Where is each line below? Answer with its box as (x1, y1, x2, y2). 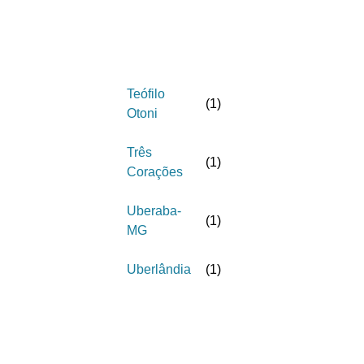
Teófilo (127, 87, 165, 101)
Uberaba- (127, 204, 181, 218)
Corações (127, 165, 183, 179)
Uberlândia (127, 262, 191, 276)
